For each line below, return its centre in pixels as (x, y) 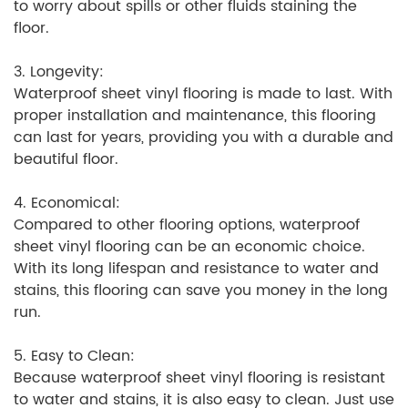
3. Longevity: (59, 72)
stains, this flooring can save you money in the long (201, 291)
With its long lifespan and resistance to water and (196, 269)
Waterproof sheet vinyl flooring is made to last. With (203, 94)
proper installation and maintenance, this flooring (195, 116)
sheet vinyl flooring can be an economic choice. (189, 247)
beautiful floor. (66, 160)
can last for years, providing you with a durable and (204, 138)
